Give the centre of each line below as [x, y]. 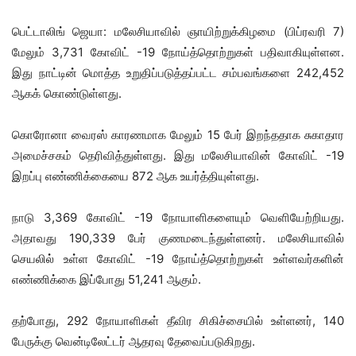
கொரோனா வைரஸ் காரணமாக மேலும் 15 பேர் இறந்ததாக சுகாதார [178, 134]
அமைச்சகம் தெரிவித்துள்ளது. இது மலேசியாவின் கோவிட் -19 [178, 155]
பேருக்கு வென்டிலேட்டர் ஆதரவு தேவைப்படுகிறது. [133, 341]
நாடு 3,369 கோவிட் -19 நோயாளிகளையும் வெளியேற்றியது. [178, 217]
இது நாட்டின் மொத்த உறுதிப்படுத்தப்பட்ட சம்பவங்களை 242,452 [178, 72]
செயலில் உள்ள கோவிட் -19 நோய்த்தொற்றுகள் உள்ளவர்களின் [178, 258]
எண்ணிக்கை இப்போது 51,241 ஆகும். [106, 279]
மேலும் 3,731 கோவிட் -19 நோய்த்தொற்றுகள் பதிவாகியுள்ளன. [178, 52]
